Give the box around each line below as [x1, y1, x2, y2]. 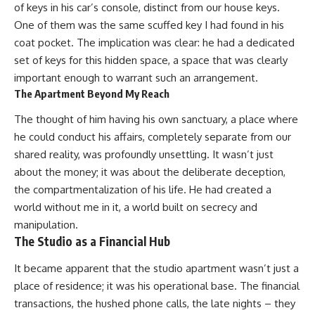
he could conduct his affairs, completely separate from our [14, 130, 291, 144]
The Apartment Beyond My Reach [14, 86, 169, 100]
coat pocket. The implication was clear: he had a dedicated [14, 35, 295, 49]
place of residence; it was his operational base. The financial [14, 278, 300, 292]
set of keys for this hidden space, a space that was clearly [14, 53, 288, 67]
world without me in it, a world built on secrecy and [14, 200, 257, 214]
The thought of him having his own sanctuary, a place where [14, 112, 298, 127]
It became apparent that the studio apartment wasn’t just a [14, 261, 299, 275]
